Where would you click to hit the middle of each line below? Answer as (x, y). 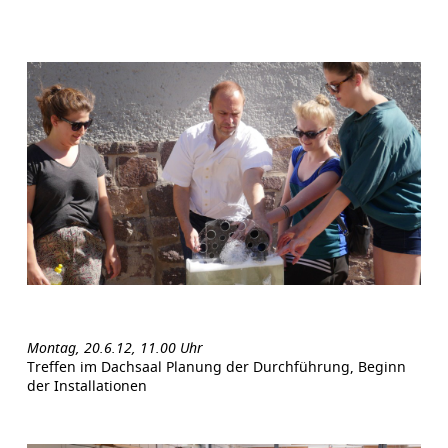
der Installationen (86, 385)
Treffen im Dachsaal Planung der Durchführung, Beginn (216, 366)
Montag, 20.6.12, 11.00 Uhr (114, 347)
